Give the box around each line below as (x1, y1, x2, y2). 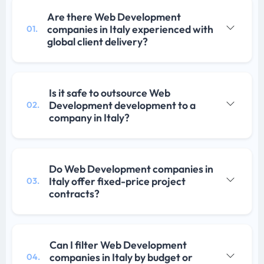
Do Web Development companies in (49, 161, 213, 176)
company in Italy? (49, 110, 130, 124)
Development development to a (49, 98, 196, 112)
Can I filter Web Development (49, 237, 187, 252)
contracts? (49, 186, 100, 200)
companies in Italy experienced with (47, 22, 213, 36)
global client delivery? (47, 34, 148, 48)
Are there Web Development (47, 9, 181, 24)
